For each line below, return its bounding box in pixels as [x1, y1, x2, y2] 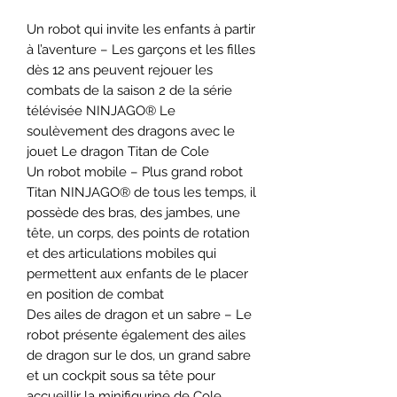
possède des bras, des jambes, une [27, 204, 240, 221]
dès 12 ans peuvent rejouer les [27, 61, 213, 78]
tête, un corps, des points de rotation [27, 224, 250, 241]
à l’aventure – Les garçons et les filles [27, 41, 255, 58]
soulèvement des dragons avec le [27, 122, 235, 139]
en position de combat [27, 285, 164, 302]
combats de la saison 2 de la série [27, 82, 232, 98]
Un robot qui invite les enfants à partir [27, 20, 255, 37]
